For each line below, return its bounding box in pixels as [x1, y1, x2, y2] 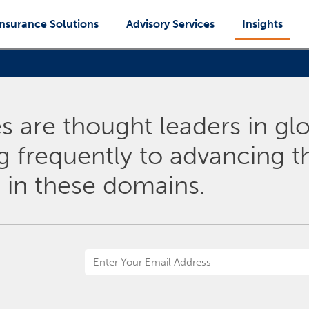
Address [83, 272, 125, 286]
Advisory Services [126, 17, 215, 30]
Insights [242, 17, 283, 30]
